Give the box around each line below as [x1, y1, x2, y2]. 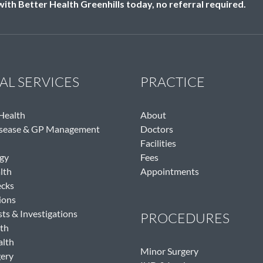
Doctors [140, 123, 173, 135]
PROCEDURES [140, 210, 230, 227]
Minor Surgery [140, 245, 198, 257]
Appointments [140, 166, 199, 177]
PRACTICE [140, 73, 205, 90]
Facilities [140, 137, 176, 149]
